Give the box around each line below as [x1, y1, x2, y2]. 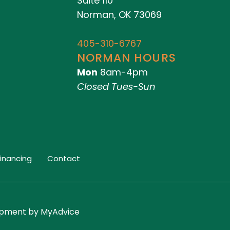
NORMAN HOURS [76, 49, 176, 66]
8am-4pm [97, 65, 148, 79]
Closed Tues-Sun [76, 80, 156, 93]
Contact [47, 153, 80, 164]
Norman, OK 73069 [76, 8, 162, 21]
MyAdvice [38, 206, 80, 218]
